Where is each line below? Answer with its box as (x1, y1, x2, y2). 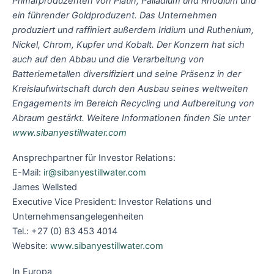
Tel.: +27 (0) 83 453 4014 (12, 226, 117, 237)
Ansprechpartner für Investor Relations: (12, 152, 176, 164)
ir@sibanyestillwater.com (43, 167, 146, 179)
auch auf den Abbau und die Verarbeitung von (12, 53, 204, 65)
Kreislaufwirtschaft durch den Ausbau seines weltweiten (12, 83, 248, 94)
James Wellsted (12, 182, 77, 193)
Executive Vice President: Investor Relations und (12, 196, 212, 208)
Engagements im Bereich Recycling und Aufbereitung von (12, 97, 254, 109)
